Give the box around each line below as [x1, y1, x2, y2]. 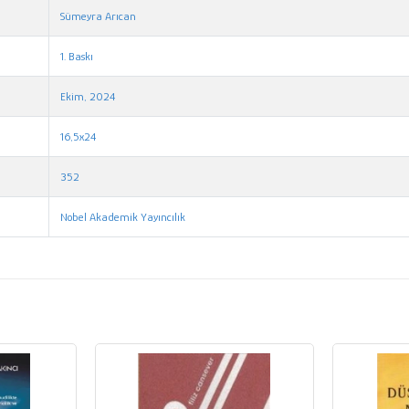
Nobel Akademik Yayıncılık [60, 209, 186, 224]
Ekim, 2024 [60, 89, 116, 103]
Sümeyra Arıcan [60, 8, 137, 23]
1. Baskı [60, 48, 94, 63]
